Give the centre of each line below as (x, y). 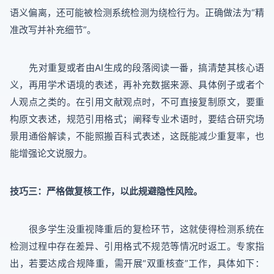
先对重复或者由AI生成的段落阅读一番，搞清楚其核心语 (137, 68)
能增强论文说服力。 (51, 154)
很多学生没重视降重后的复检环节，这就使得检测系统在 (137, 229)
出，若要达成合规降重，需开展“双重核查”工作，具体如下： (137, 264)
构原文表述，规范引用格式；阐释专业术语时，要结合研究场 (137, 119)
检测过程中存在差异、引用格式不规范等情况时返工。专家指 (137, 246)
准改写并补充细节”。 (53, 30)
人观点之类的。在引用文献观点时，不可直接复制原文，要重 (137, 102)
